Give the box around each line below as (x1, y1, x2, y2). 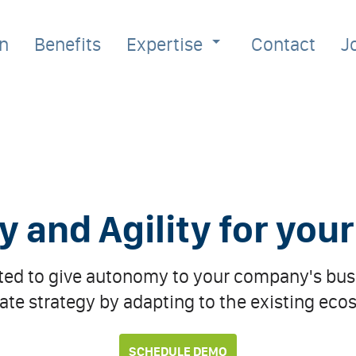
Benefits (34, 33, 102, 56)
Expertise (126, 33, 203, 56)
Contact (251, 33, 316, 56)
